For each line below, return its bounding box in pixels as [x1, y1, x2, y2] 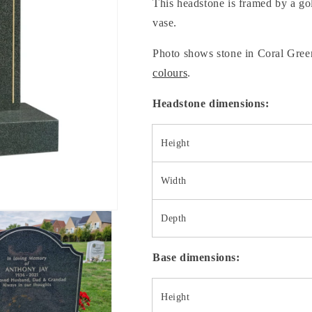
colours [153, 67, 188, 79]
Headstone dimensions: [153, 97, 270, 109]
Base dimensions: [153, 251, 240, 263]
